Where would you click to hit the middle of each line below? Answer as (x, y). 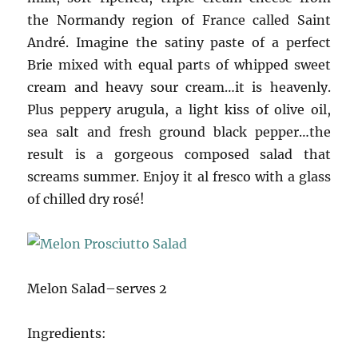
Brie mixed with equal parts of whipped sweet (179, 64)
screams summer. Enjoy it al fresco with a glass (179, 176)
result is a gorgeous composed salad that (179, 154)
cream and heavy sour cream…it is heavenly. (179, 87)
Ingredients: (67, 333)
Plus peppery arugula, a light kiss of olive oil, (179, 109)
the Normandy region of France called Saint (179, 20)
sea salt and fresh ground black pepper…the (179, 131)
